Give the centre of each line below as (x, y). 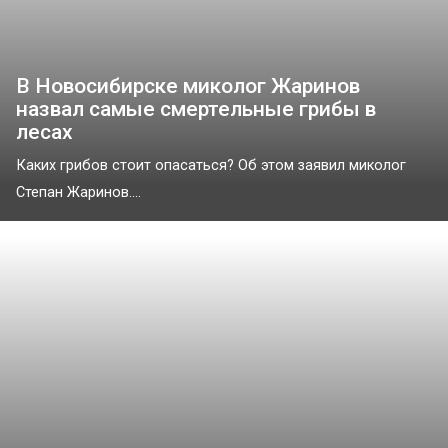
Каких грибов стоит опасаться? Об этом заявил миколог (211, 166)
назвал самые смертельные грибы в (196, 109)
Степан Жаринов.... (78, 193)
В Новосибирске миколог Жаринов (188, 86)
